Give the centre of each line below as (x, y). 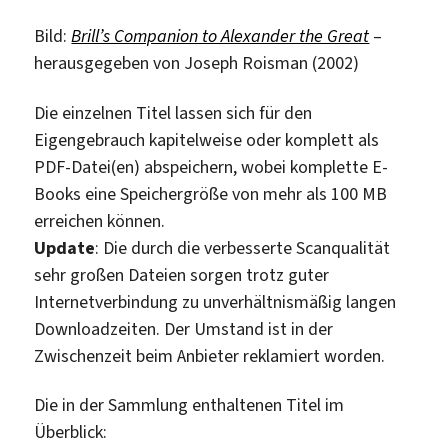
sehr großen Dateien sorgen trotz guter (182, 274)
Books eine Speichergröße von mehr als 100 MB (211, 193)
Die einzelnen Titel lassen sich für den (173, 112)
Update (65, 247)
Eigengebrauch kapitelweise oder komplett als (207, 139)
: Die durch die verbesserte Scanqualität (243, 247)
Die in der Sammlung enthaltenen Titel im (189, 405)
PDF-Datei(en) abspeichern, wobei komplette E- (211, 166)
